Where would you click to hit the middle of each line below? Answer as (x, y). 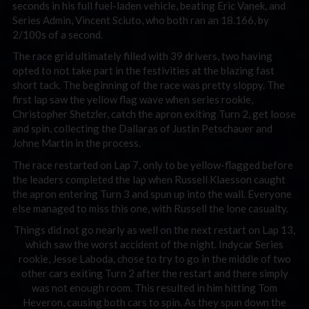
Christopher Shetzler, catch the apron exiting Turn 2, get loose (154, 114)
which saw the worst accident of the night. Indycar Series (154, 244)
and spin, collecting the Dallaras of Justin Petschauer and (142, 128)
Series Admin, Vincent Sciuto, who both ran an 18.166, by (141, 20)
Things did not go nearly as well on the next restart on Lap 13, (154, 230)
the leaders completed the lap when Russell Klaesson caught (149, 179)
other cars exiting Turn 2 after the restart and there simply (154, 273)
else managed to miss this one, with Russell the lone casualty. (150, 208)
